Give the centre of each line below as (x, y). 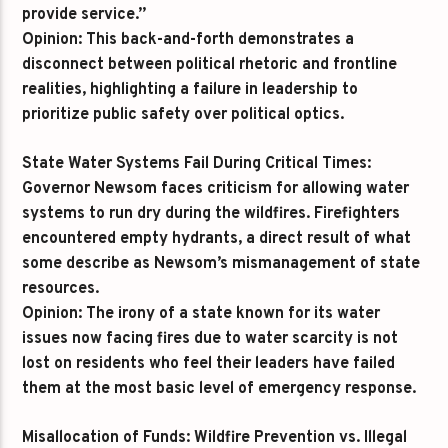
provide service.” (84, 15)
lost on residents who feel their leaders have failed (209, 364)
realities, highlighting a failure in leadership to (190, 90)
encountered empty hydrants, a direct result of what (217, 239)
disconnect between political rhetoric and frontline (210, 65)
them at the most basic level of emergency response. (219, 389)
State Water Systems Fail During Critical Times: (197, 164)
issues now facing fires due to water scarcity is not (210, 339)
